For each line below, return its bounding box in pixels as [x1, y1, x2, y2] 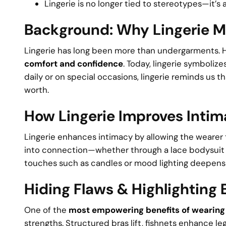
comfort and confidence [24, 58, 123, 69]
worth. [24, 84, 49, 95]
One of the [24, 204, 69, 215]
